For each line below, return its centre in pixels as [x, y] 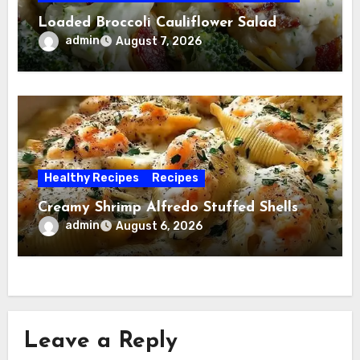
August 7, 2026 [159, 42]
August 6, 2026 [160, 227]
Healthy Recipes [92, 178]
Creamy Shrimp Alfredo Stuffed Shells [168, 208]
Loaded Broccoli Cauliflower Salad [157, 23]
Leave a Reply [100, 341]
